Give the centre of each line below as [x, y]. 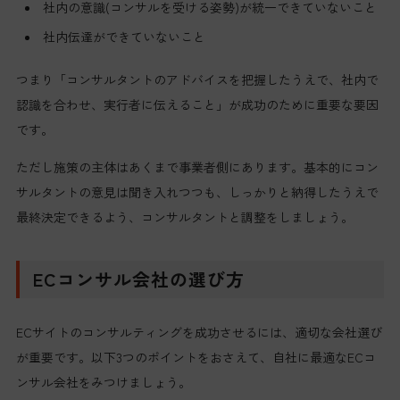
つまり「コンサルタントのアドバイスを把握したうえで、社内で [197, 80]
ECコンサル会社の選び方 [138, 279]
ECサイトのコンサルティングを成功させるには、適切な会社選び [199, 333]
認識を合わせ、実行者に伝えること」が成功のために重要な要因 [197, 105]
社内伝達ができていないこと [124, 36]
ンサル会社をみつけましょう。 [103, 383]
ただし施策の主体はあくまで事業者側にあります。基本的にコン [197, 167]
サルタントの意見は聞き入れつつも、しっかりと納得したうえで [197, 192]
